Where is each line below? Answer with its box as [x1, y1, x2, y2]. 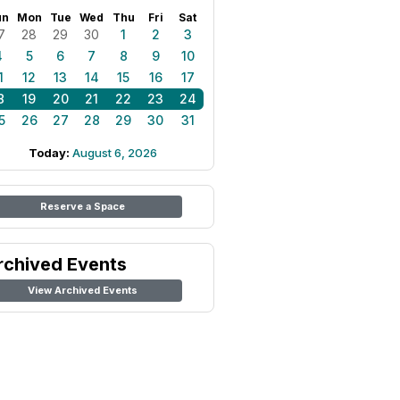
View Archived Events [27, 284, 137, 296]
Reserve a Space [39, 200, 125, 212]
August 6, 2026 [72, 146, 157, 160]
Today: [29, 146, 72, 160]
